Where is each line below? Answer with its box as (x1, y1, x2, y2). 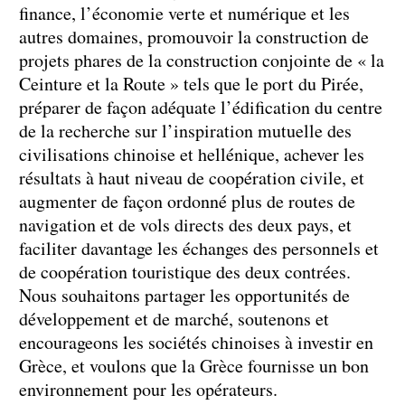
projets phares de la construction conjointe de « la (19, 47, 384, 72)
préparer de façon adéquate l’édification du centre (19, 94, 382, 119)
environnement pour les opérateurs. (19, 376, 278, 401)
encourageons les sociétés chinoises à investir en (19, 329, 373, 354)
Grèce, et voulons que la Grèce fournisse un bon (19, 353, 369, 378)
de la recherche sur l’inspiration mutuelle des (19, 118, 352, 143)
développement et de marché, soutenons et (19, 306, 329, 331)
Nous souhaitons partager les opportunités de (19, 282, 350, 307)
